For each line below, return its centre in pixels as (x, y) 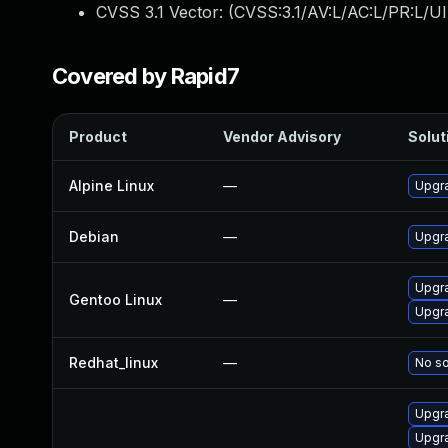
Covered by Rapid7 (146, 76)
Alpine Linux (111, 185)
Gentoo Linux (115, 299)
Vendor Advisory (282, 136)
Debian (94, 236)
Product (98, 136)
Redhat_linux (113, 362)
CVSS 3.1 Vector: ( (165, 12)
